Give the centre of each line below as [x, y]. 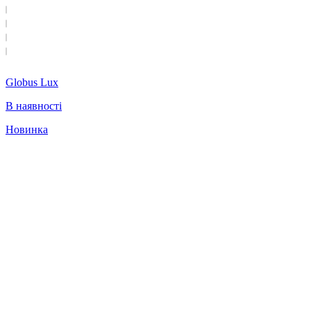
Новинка [27, 130]
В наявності [34, 106]
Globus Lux [32, 83]
